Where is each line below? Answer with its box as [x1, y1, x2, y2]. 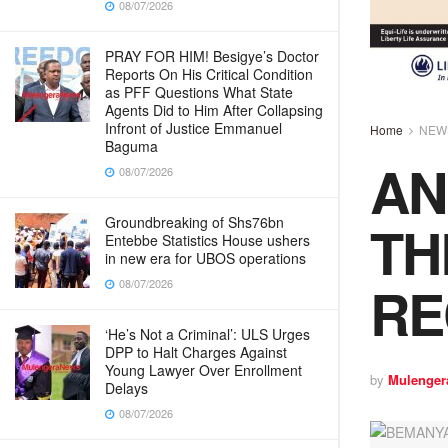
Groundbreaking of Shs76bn [105, 212, 284, 232]
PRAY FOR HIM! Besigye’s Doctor [105, 46, 319, 66]
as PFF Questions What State [105, 82, 293, 102]
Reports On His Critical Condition [105, 64, 313, 84]
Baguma [105, 136, 158, 156]
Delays [105, 378, 148, 398]
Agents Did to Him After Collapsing [105, 100, 323, 120]
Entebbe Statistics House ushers [105, 230, 310, 250]
